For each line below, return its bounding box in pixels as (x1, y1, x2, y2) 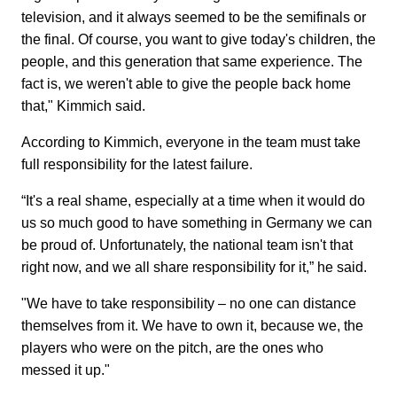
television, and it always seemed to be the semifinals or (21, 10, 366, 26)
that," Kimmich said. (21, 98, 145, 114)
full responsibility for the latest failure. (21, 157, 253, 173)
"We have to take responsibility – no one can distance (21, 296, 356, 312)
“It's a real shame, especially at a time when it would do (21, 193, 365, 209)
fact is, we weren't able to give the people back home (21, 76, 351, 92)
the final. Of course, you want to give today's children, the (21, 32, 376, 48)
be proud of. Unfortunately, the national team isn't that (21, 237, 353, 253)
